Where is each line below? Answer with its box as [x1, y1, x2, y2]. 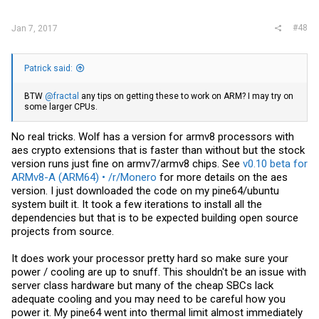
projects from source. [11, 224, 114, 238]
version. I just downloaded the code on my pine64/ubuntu [11, 184, 279, 197]
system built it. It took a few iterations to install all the [11, 197, 262, 211]
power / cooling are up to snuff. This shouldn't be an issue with [11, 265, 306, 278]
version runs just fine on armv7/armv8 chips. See [11, 157, 243, 170]
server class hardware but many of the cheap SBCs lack [11, 278, 273, 292]
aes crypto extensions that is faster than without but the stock [11, 143, 305, 157]
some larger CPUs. [24, 102, 98, 113]
